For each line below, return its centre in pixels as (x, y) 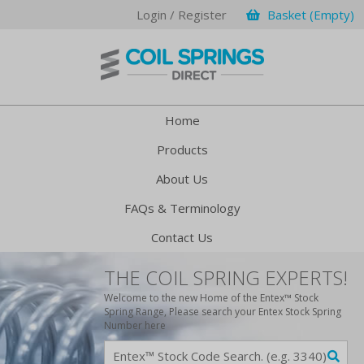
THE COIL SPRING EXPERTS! (226, 277)
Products (182, 149)
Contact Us (182, 237)
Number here (135, 325)
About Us (182, 179)
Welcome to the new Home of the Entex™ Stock (211, 298)
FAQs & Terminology (182, 208)
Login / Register (182, 15)
